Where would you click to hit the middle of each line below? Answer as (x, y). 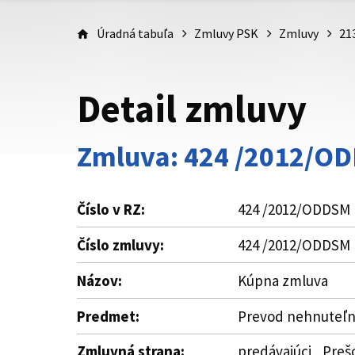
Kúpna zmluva (283, 281)
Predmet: (108, 316)
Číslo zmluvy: (120, 245)
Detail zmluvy (192, 109)
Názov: (99, 281)
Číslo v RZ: (111, 209)
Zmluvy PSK (226, 33)
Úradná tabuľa (135, 33)
